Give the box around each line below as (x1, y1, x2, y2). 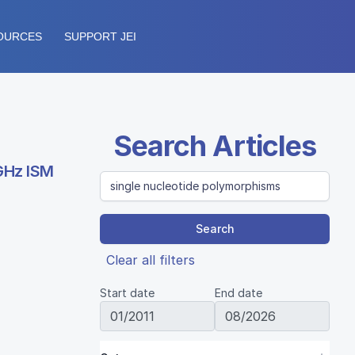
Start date (100, 286, 155, 300)
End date (215, 286, 262, 300)
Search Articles (113, 128, 317, 163)
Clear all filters (106, 252, 195, 268)
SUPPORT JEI (64, 30, 136, 43)
